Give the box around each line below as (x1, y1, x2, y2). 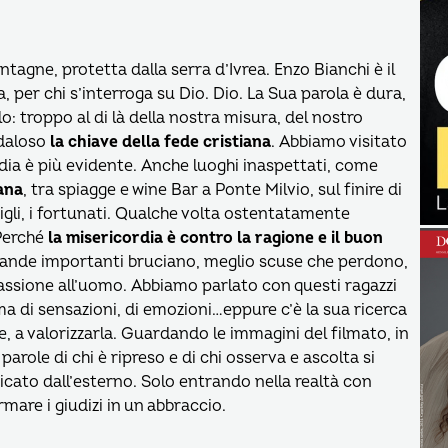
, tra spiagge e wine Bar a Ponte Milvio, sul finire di (23, 180, 402, 200)
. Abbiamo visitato (271, 132, 407, 152)
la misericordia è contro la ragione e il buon (48, 228, 382, 248)
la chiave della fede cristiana (50, 132, 271, 152)
